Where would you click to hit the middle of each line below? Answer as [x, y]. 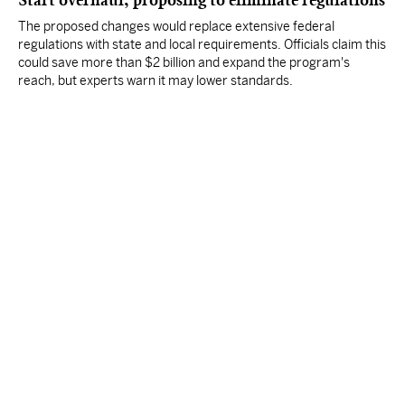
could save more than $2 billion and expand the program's [184, 62]
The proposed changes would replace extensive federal [176, 26]
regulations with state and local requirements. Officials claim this [202, 44]
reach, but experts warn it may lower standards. [155, 80]
